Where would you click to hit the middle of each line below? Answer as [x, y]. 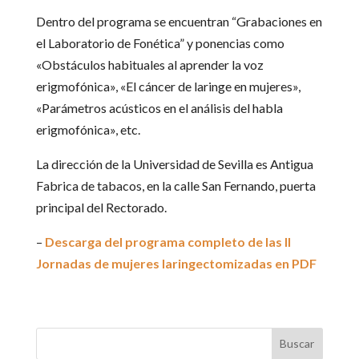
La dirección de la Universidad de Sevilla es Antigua [174, 163]
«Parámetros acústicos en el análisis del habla [159, 107]
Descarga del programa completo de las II [167, 241]
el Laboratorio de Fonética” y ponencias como [160, 42]
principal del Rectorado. [101, 207]
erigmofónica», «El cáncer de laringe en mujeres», [168, 86]
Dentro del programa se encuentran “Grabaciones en [179, 21]
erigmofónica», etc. [88, 129]
